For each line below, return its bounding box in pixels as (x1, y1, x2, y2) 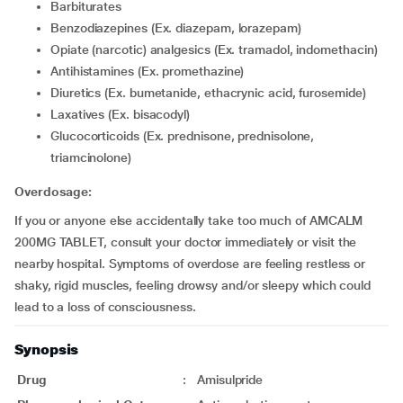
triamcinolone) (50, 150, 131, 165)
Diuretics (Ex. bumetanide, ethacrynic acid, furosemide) (58, 85, 366, 100)
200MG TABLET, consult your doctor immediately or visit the (14, 235, 357, 249)
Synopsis (14, 341, 79, 358)
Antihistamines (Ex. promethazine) (58, 64, 245, 78)
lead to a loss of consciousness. (14, 300, 196, 314)
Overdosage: (14, 184, 93, 199)
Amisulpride (197, 372, 264, 387)
